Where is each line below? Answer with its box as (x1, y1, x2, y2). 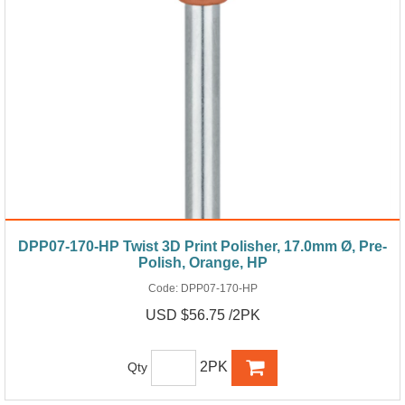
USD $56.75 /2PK (145, 306, 260, 323)
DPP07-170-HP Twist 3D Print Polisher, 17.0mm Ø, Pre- (18, 238, 387, 254)
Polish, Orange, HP (137, 254, 268, 270)
